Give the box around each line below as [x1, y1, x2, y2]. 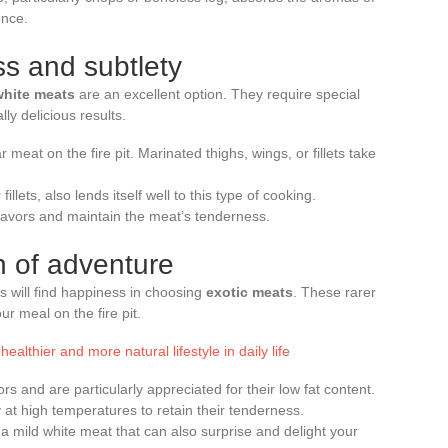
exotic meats [206, 283, 293, 300]
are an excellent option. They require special [75, 85, 360, 102]
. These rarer [293, 283, 376, 300]
